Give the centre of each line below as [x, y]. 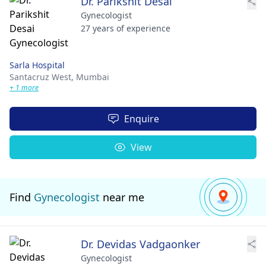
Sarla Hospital [37, 65]
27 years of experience [126, 28]
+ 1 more [24, 88]
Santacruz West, [43, 77]
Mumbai [93, 77]
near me [122, 197]
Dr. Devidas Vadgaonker [140, 244]
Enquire [141, 119]
